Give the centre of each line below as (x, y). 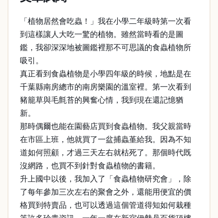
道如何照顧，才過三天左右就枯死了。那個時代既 (106, 153)
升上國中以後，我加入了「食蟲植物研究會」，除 (106, 179)
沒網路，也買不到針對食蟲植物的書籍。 (90, 166)
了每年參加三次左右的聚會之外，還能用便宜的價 (106, 192)
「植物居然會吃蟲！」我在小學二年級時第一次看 (106, 21)
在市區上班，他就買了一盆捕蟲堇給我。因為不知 (106, 139)
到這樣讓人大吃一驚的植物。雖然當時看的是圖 (102, 34)
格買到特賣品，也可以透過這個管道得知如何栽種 (106, 205)
